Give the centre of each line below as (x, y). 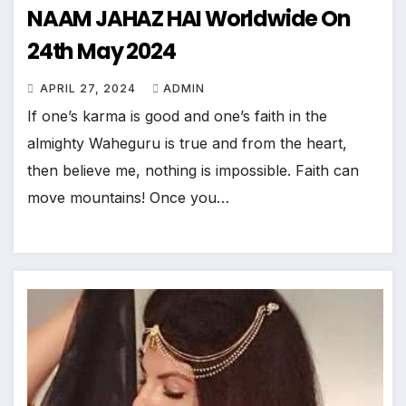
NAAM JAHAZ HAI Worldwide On (189, 19)
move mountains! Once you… (128, 198)
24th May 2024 (101, 52)
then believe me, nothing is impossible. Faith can (193, 171)
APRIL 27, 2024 (90, 89)
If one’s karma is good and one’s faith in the (177, 116)
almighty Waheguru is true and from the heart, (187, 144)
